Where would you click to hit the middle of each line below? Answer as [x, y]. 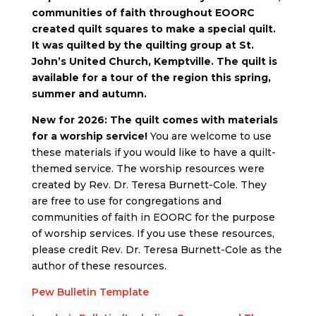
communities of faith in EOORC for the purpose [153, 217]
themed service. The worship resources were [148, 169]
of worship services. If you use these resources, [153, 233]
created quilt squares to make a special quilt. [153, 29]
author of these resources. [100, 266]
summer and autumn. [89, 94]
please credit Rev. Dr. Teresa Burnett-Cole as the [157, 250]
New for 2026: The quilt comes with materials [154, 120]
